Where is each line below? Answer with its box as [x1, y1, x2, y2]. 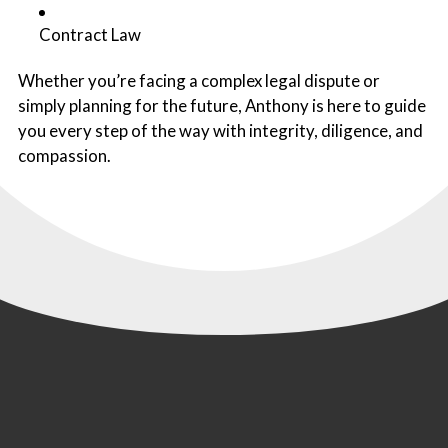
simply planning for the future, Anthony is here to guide [17, 94, 426, 116]
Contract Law [38, 23, 141, 45]
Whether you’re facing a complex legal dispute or [17, 69, 380, 91]
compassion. [17, 144, 111, 166]
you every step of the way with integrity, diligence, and [17, 119, 423, 141]
